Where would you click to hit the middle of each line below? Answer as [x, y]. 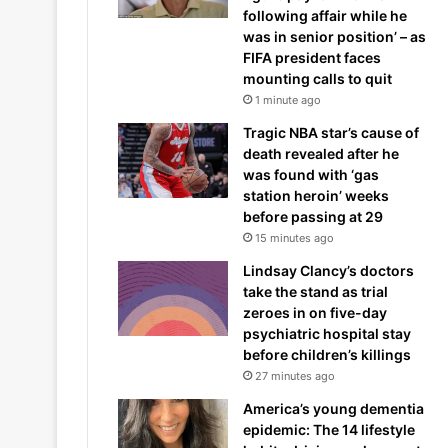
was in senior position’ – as [334, 36]
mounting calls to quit [317, 78]
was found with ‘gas [311, 174]
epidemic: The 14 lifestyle [329, 429]
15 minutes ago [294, 238]
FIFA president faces [312, 57]
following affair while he [325, 15]
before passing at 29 [313, 216]
